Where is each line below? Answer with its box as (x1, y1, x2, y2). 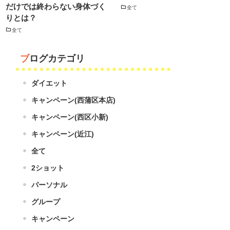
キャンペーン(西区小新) (31, 113, 109, 122)
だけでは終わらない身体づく (5, 2, 106, 11)
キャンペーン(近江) (31, 130, 94, 139)
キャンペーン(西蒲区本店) (31, 96, 116, 105)
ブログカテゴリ (29, 53, 85, 64)
